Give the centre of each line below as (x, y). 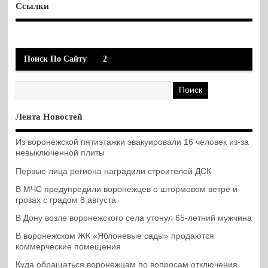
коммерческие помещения (68, 246)
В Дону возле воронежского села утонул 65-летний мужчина (134, 218)
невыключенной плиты (60, 153)
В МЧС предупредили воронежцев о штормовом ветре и (127, 189)
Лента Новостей (49, 116)
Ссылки (33, 6)
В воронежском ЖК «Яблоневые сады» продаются (115, 236)
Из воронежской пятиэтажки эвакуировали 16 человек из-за (133, 142)
